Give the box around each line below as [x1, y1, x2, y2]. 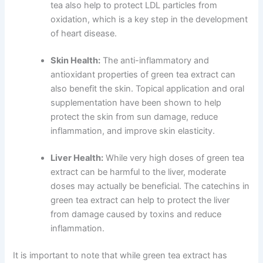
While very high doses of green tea [103, 153, 245, 164]
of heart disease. [50, 28, 117, 39]
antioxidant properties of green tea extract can [50, 69, 236, 80]
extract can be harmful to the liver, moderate [50, 167, 227, 178]
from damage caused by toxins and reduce [50, 209, 222, 220]
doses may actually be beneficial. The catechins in [50, 181, 250, 192]
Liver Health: [50, 153, 104, 164]
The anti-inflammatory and [100, 55, 210, 66]
